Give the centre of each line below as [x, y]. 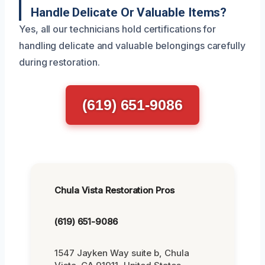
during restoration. [59, 62]
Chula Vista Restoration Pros [114, 190]
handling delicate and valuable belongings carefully [132, 45]
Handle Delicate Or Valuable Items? [129, 12]
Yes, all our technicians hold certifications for [118, 29]
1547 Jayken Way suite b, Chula [122, 253]
